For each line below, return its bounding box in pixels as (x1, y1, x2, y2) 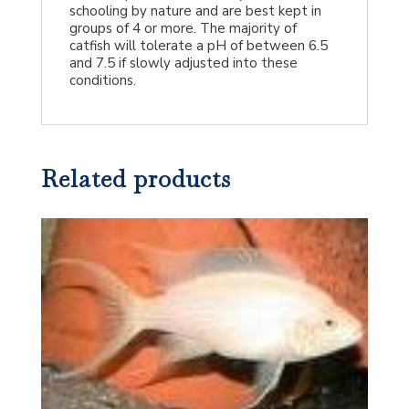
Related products (40, 163, 231, 194)
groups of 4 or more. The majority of (68, 19, 297, 38)
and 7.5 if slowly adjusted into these (68, 54, 298, 73)
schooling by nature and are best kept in (68, 2, 321, 21)
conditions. (68, 71, 136, 90)
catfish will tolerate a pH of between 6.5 (68, 37, 328, 56)
